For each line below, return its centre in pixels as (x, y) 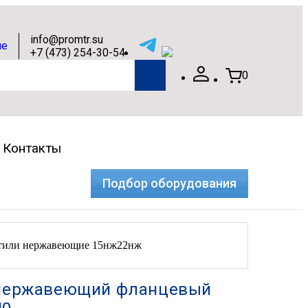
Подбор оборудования (169, 183)
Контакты (32, 148)
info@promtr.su (67, 39)
